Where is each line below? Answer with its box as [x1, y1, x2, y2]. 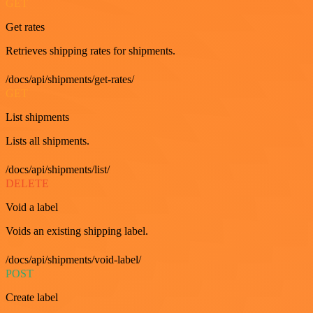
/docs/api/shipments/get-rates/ [6, 73, 134, 85]
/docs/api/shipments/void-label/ [6, 254, 141, 265]
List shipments [6, 111, 69, 123]
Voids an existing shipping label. [6, 225, 148, 237]
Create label [6, 291, 58, 303]
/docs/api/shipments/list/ [6, 163, 110, 175]
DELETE [6, 177, 49, 189]
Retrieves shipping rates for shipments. [6, 45, 175, 57]
